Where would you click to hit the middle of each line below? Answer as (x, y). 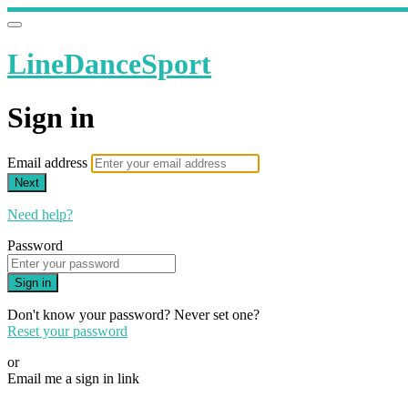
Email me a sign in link (73, 379)
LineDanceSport (109, 64)
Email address (49, 163)
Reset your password (67, 331)
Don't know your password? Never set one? (133, 315)
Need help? (40, 215)
